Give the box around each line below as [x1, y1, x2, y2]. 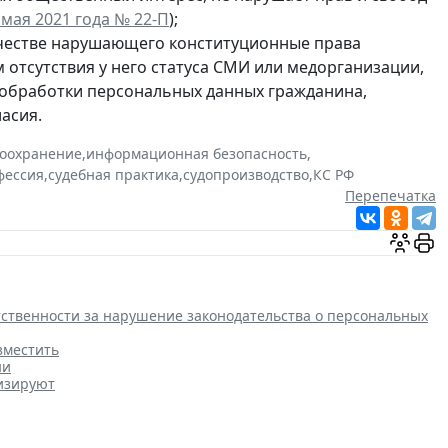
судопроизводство [183, 165, 309, 185]
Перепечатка [345, 186, 436, 206]
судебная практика [48, 165, 179, 185]
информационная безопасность [86, 144, 307, 164]
